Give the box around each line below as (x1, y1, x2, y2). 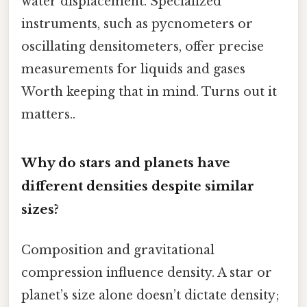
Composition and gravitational (21, 243, 214, 258)
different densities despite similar (21, 177, 254, 194)
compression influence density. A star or (21, 265, 272, 281)
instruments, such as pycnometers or (21, 16, 253, 32)
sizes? (21, 201, 59, 217)
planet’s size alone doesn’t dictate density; (21, 288, 280, 304)
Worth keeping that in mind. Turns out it (21, 84, 277, 100)
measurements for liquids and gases (21, 62, 245, 77)
